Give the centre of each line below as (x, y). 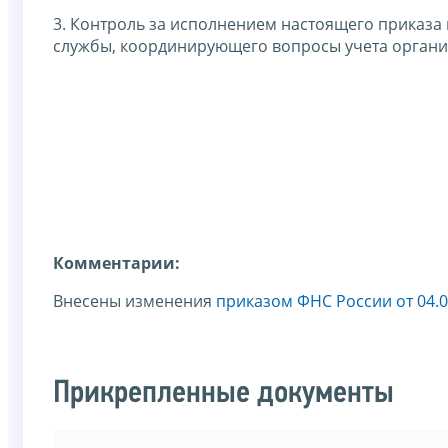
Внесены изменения (134, 300)
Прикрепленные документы (223, 394)
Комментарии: (116, 262)
